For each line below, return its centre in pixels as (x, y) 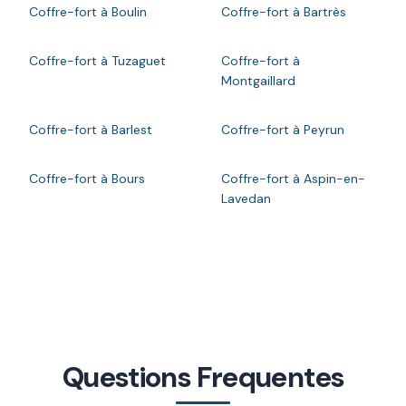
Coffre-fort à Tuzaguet (97, 60)
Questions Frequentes (203, 377)
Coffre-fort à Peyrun (283, 129)
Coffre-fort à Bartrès (284, 11)
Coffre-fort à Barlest (91, 129)
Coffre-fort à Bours (87, 178)
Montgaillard (258, 80)
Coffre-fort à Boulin (88, 11)
